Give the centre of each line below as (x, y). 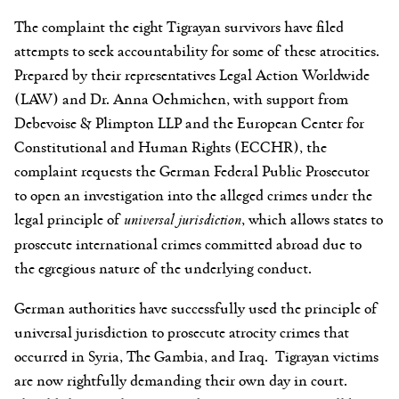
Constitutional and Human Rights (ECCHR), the (171, 146)
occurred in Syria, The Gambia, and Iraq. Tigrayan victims (196, 355)
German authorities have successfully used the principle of (196, 307)
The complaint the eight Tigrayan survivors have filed (179, 25)
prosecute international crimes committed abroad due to (188, 243)
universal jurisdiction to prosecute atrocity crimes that (182, 331)
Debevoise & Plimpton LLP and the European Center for (189, 122)
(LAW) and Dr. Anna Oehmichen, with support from (181, 98)
